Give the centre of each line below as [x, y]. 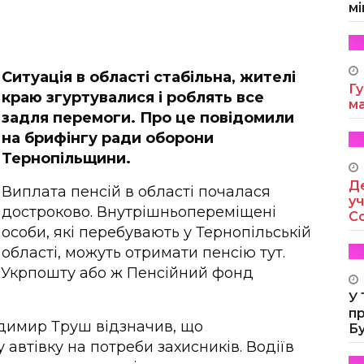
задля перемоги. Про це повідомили [148, 117]
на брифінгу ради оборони [108, 138]
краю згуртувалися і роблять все [133, 97]
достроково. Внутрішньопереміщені [139, 212]
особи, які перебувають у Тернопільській [156, 232]
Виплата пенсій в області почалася [136, 191]
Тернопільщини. [66, 158]
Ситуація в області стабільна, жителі [149, 77]
